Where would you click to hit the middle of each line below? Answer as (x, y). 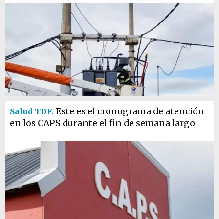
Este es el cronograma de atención (130, 111)
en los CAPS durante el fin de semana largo (102, 123)
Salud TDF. (32, 111)
